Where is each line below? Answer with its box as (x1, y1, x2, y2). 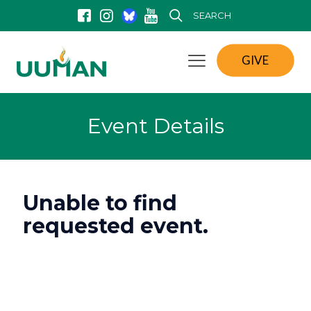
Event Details (87, 113, 224, 139)
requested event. (23, 213, 208, 239)
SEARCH (192, 10, 231, 21)
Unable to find (23, 190, 177, 216)
